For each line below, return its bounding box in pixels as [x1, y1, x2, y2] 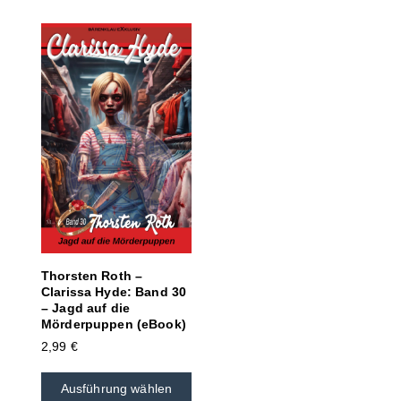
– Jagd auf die [41, 301, 130, 316]
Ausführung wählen [60, 381, 173, 397]
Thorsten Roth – [41, 269, 143, 284]
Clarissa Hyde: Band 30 [41, 285, 187, 300]
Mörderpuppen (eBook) [41, 317, 186, 332]
